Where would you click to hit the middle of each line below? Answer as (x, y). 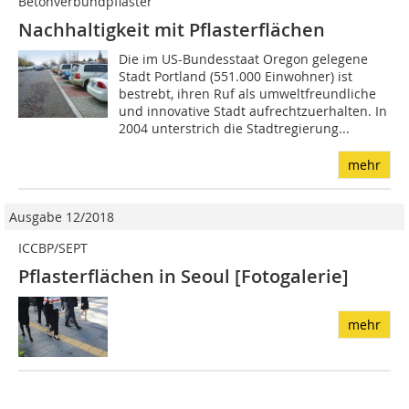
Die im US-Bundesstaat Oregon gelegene (244, 59)
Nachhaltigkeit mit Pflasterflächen (172, 30)
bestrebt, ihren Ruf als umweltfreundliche (248, 94)
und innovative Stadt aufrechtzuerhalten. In (253, 111)
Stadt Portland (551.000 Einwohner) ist (236, 77)
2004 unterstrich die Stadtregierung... (235, 129)
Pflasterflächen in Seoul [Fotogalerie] (184, 277)
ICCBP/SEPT (53, 248)
